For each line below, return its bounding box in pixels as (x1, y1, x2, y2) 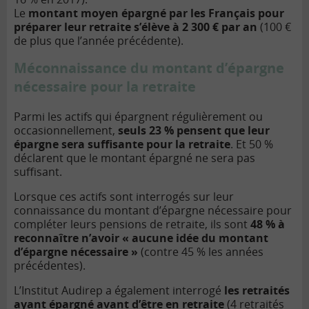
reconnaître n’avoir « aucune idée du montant (14, 230, 268, 246)
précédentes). (14, 258, 86, 274)
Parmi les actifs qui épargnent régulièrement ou (14, 109, 263, 125)
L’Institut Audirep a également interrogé (14, 283, 224, 299)
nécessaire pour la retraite (14, 77, 196, 97)
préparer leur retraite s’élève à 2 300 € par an (14, 19, 257, 35)
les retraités (224, 283, 290, 299)
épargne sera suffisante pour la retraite (14, 137, 230, 152)
